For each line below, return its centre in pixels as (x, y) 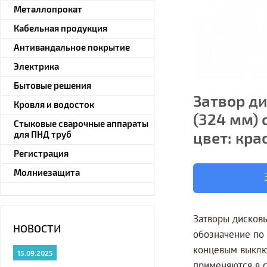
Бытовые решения (52, 85)
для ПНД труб (43, 134)
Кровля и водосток (54, 104)
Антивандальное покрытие (72, 47)
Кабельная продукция (60, 28)
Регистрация (41, 153)
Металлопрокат (48, 9)
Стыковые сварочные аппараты (81, 123)
